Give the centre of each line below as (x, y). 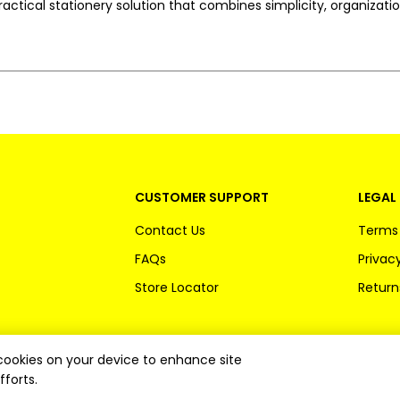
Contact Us (170, 230)
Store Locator (177, 287)
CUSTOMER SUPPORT (202, 197)
